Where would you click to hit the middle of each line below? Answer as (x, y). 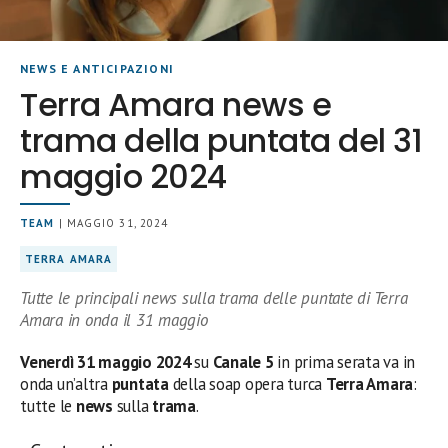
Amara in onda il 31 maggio (114, 320)
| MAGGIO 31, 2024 (111, 223)
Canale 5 (243, 362)
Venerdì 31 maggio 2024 (105, 362)
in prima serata (326, 362)
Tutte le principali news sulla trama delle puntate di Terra (214, 298)
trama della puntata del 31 (221, 140)
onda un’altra (66, 384)
